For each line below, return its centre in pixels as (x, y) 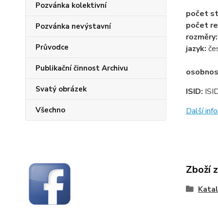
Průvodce (52, 47)
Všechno (50, 110)
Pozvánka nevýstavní (73, 26)
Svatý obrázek (61, 89)
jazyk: (197, 49)
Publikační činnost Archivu (82, 68)
